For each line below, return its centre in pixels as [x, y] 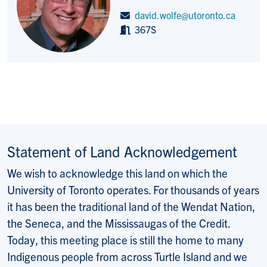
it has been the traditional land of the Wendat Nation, [131, 206]
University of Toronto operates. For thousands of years [133, 189]
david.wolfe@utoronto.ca [185, 15]
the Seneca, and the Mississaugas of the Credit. [119, 223]
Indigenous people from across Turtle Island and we [127, 256]
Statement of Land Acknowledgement [122, 151]
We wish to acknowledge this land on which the [117, 173]
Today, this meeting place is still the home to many [125, 239]
